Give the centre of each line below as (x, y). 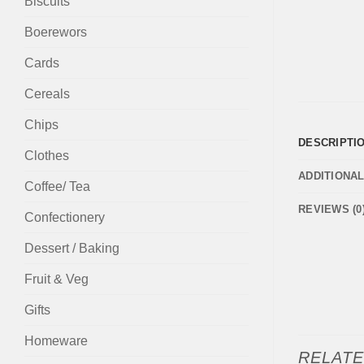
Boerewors (56, 32)
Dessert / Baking (72, 248)
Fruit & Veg (56, 279)
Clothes (47, 155)
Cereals (47, 93)
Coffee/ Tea (57, 186)
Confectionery (65, 217)
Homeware (56, 340)
